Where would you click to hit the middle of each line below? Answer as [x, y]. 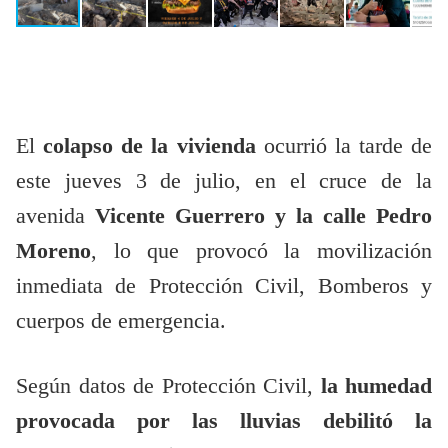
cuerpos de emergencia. [121, 321]
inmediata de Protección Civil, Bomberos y [224, 286]
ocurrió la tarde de [343, 146]
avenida [55, 216]
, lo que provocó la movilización [261, 251]
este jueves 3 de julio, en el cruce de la [224, 181]
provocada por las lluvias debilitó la [224, 421]
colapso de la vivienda [149, 146]
